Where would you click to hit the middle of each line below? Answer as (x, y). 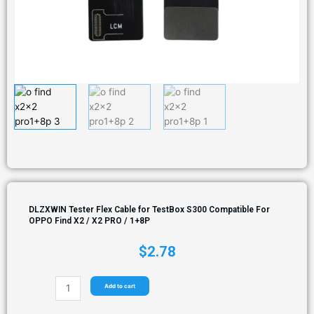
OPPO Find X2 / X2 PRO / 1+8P (89, 220)
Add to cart (120, 286)
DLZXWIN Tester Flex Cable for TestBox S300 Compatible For (149, 209)
